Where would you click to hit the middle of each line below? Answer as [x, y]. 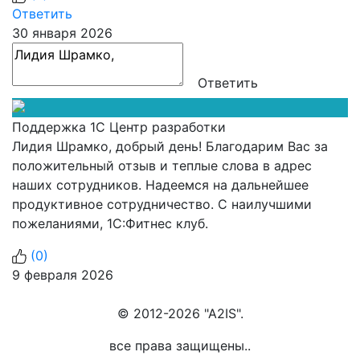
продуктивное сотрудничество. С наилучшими [162, 204]
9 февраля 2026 [63, 274]
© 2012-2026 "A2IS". [180, 313]
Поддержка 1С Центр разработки [119, 127]
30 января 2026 [62, 33]
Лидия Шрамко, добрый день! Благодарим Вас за [170, 146]
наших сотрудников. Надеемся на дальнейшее [160, 184]
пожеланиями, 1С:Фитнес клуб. [110, 223]
